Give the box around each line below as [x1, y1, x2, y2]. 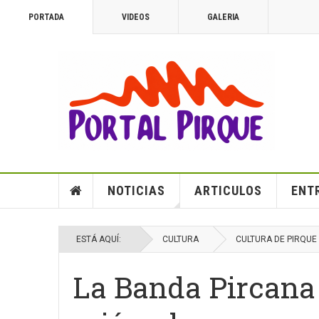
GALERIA [207, 12, 239, 22]
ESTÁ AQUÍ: [76, 234, 125, 244]
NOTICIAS [107, 183, 165, 198]
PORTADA [28, 12, 64, 22]
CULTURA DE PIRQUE [236, 234, 317, 244]
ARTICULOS [194, 183, 262, 198]
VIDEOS [122, 12, 150, 22]
